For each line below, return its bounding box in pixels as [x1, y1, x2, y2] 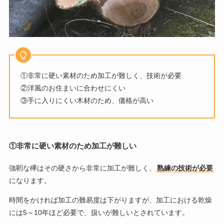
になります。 [8, 176, 51, 184]
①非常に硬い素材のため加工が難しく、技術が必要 [20, 71, 181, 80]
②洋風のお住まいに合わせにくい [20, 84, 125, 92]
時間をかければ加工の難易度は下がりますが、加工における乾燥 [8, 195, 212, 204]
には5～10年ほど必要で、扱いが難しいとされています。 [8, 208, 189, 216]
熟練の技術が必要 [156, 163, 213, 172]
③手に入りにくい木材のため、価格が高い [20, 96, 153, 105]
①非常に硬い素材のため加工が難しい [8, 141, 136, 150]
